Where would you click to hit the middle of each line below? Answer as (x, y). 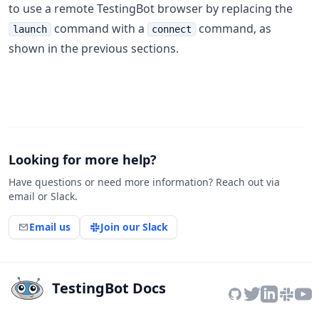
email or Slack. (43, 196)
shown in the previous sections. (94, 48)
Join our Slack (134, 227)
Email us (50, 227)
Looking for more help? (83, 159)
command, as (234, 28)
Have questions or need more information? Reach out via (144, 182)
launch (30, 29)
